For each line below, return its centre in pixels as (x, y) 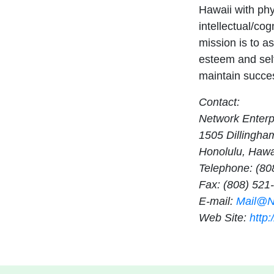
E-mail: (217, 202)
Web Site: (224, 218)
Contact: (219, 102)
